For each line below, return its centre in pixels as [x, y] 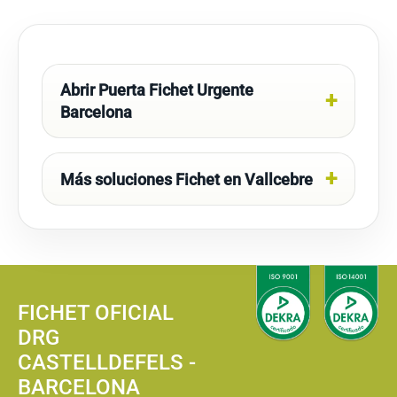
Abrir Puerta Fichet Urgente [157, 90]
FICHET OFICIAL [96, 313]
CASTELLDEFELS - [107, 362]
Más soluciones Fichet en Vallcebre [187, 179]
